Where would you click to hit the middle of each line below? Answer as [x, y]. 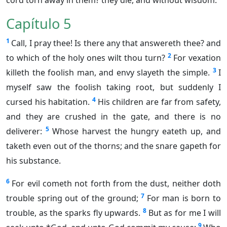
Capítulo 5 [39, 24]
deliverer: [24, 131]
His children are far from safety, [159, 102]
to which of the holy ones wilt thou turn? [86, 58]
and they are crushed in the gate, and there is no [113, 117]
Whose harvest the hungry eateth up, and [137, 131]
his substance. [33, 161]
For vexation [197, 58]
